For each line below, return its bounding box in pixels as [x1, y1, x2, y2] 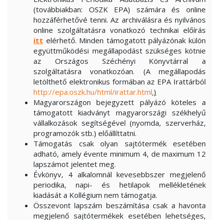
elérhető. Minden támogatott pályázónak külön [46, 35, 206, 45]
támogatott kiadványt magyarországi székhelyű [33, 108, 206, 117]
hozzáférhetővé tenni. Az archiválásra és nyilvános [33, 15, 206, 25]
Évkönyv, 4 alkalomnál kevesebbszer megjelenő [33, 169, 206, 179]
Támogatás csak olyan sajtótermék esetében [33, 138, 206, 148]
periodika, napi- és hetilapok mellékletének [33, 180, 206, 190]
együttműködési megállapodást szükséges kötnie [33, 46, 206, 55]
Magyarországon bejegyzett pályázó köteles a [33, 97, 206, 107]
